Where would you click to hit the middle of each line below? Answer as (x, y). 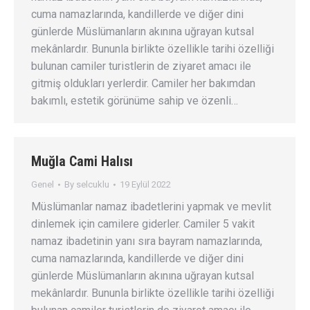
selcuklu (93, 184)
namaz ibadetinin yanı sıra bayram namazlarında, (147, 241)
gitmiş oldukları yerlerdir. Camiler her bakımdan (143, 83)
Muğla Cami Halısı (82, 161)
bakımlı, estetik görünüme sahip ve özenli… (135, 101)
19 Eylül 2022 (145, 184)
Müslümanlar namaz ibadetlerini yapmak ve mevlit (151, 207)
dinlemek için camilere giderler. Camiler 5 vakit (143, 224)
